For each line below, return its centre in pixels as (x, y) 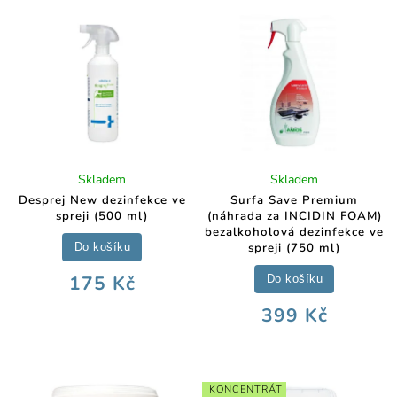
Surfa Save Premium (295, 201)
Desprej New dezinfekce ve (102, 201)
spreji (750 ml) (295, 249)
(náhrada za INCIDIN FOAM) (294, 217)
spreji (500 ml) (102, 217)
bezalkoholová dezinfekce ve (295, 233)
